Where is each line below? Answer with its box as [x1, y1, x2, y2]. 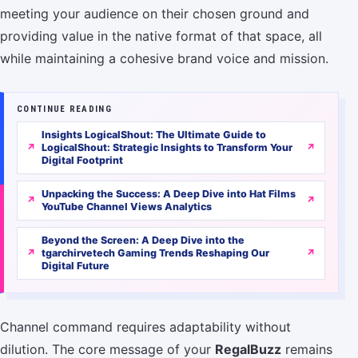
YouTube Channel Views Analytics [42, 201, 212, 213]
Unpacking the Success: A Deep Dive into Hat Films [42, 188, 296, 201]
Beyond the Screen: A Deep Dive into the [42, 234, 245, 247]
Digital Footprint [42, 154, 123, 167]
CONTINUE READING [17, 104, 112, 115]
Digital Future [42, 260, 109, 272]
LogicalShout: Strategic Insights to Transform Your [42, 141, 292, 154]
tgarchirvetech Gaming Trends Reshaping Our [42, 247, 269, 260]
